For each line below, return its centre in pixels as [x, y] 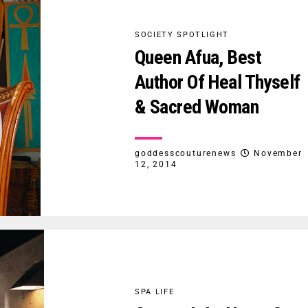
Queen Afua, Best [198, 57]
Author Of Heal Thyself [218, 82]
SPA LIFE [155, 292]
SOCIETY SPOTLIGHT [182, 34]
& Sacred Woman [197, 107]
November [278, 153]
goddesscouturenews [186, 153]
